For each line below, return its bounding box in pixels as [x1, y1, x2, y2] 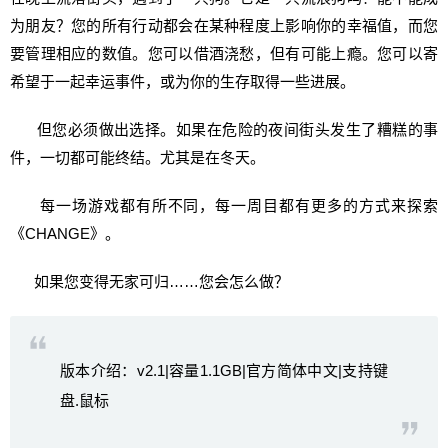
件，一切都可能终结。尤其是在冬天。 [10, 149, 265, 166]
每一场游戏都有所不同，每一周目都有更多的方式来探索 [10, 197, 438, 214]
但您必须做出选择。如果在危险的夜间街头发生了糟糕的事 [10, 121, 438, 138]
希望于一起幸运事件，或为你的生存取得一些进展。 [10, 73, 355, 90]
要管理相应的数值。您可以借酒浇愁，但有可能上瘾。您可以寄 [10, 45, 438, 62]
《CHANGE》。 [10, 225, 120, 242]
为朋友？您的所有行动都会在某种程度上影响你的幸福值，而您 [10, 17, 438, 34]
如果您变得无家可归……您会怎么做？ [10, 273, 289, 290]
